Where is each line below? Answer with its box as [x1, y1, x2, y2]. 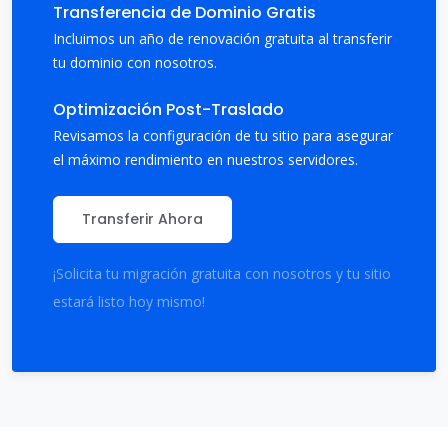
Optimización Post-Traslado [53, 98, 284, 122]
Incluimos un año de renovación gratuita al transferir [53, 29, 392, 49]
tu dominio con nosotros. [53, 53, 217, 73]
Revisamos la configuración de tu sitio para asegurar [53, 126, 393, 146]
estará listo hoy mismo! [53, 292, 205, 312]
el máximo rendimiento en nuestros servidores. [53, 150, 358, 170]
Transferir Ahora [82, 209, 203, 230]
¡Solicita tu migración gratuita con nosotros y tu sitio [53, 264, 391, 284]
